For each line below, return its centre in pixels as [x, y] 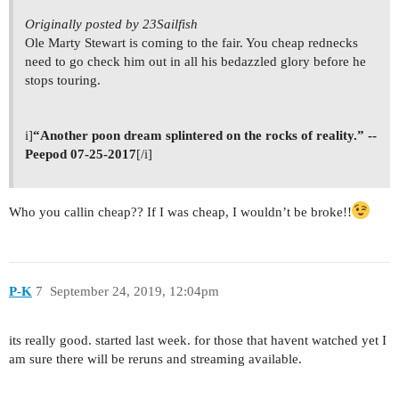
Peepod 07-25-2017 [81, 154]
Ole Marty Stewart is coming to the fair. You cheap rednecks [191, 42]
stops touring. [63, 80]
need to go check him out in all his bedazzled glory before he [195, 61]
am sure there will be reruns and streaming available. [155, 358]
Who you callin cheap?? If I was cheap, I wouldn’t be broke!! [180, 212]
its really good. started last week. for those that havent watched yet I [198, 340]
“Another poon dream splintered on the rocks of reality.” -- [205, 135]
